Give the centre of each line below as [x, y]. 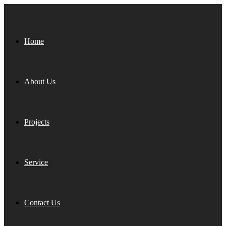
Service [36, 162]
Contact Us [42, 203]
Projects [37, 122]
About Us [40, 81]
